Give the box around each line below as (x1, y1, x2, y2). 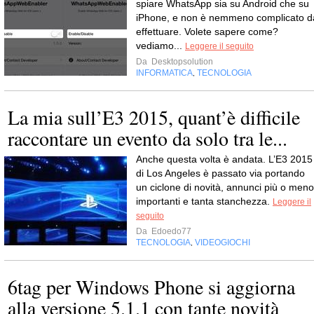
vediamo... (136, 40, 185, 51)
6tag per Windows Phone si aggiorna (8, 273, 295, 300)
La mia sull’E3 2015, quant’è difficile (8, 104, 300, 130)
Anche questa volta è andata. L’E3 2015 (136, 153, 313, 165)
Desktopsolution (149, 57, 213, 67)
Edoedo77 (149, 226, 191, 236)
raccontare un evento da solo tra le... (8, 125, 287, 151)
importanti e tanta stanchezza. (136, 196, 273, 207)
